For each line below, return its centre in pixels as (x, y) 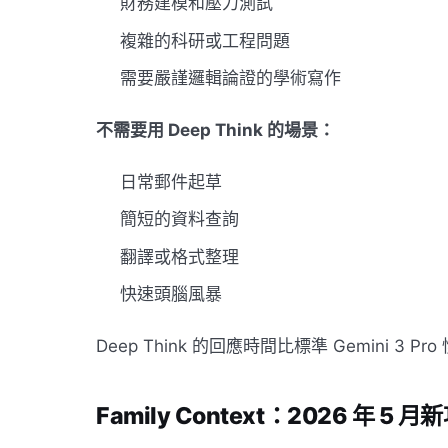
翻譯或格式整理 (179, 256)
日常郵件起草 (171, 181)
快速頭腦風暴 (171, 294)
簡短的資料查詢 (179, 219)
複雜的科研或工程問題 (205, 40)
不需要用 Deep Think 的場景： (215, 130)
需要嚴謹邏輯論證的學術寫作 (230, 78)
